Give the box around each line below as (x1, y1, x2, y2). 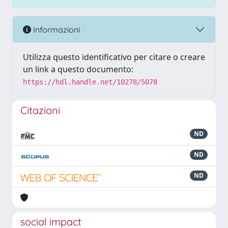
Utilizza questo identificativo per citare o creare (23, 51, 205, 63)
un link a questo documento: (23, 64, 133, 75)
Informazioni (31, 24, 80, 35)
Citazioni (20, 104, 60, 117)
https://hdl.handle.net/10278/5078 (23, 78, 157, 86)
